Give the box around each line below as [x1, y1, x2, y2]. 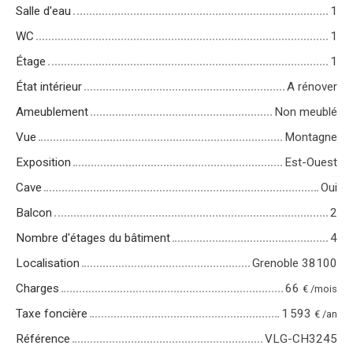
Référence [16, 331, 70, 346]
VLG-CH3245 [265, 331, 337, 346]
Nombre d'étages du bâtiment [16, 230, 170, 245]
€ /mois [303, 282, 337, 295]
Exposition [16, 154, 71, 169]
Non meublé [274, 104, 337, 119]
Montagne [284, 129, 337, 144]
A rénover [287, 79, 337, 94]
